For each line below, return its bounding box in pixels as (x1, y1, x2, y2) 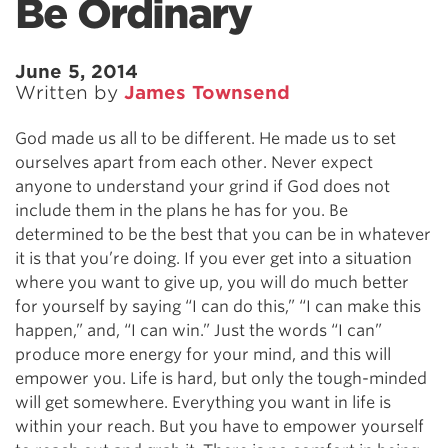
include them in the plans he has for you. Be (15, 201, 348, 221)
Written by (15, 82, 124, 104)
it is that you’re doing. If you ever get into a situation (15, 249, 412, 269)
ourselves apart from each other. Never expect (15, 153, 373, 173)
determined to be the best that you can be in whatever (15, 225, 431, 245)
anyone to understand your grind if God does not (15, 177, 390, 197)
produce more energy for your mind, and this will (15, 345, 391, 365)
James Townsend (124, 82, 290, 104)
